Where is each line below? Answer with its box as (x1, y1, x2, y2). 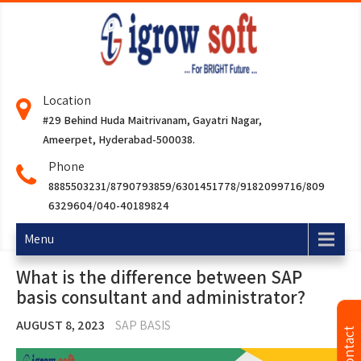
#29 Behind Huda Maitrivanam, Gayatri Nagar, (43, 113, 262, 128)
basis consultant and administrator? (16, 285, 305, 310)
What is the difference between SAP (16, 265, 302, 290)
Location (43, 92, 91, 110)
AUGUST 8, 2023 (16, 317, 105, 334)
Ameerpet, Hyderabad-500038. (43, 132, 195, 147)
